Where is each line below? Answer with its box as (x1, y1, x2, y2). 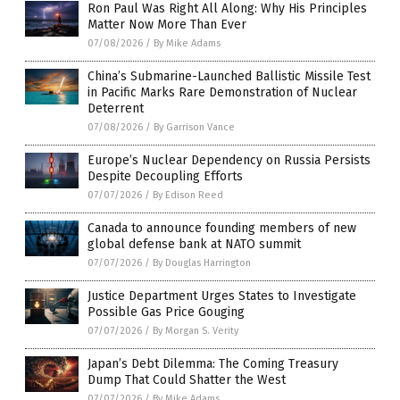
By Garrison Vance (154, 121, 235, 133)
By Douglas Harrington (153, 256, 251, 269)
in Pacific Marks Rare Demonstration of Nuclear (87, 84, 357, 100)
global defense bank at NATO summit (87, 236, 301, 252)
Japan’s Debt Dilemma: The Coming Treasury (87, 355, 338, 371)
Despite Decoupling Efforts (87, 168, 243, 184)
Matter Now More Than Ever (87, 16, 246, 32)
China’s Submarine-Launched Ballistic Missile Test (87, 68, 371, 84)
